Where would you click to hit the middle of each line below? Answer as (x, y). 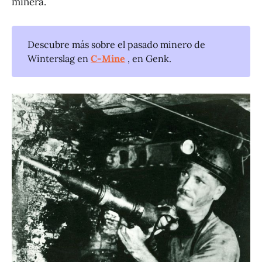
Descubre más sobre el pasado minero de (117, 45)
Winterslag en (59, 59)
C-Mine (108, 59)
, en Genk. (149, 59)
